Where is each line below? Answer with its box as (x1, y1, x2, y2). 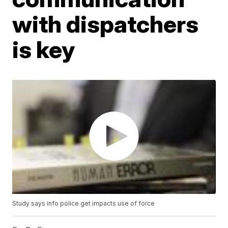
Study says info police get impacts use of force (12, 199, 155, 208)
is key (12, 35, 75, 64)
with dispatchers (12, 10, 199, 38)
